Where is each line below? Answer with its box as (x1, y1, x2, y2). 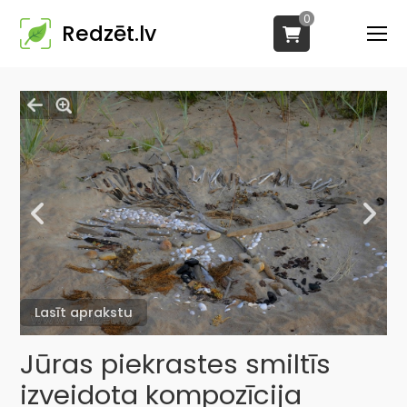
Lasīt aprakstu (35, 303, 134, 322)
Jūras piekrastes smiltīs (20, 344, 332, 382)
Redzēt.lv (62, 19, 157, 48)
